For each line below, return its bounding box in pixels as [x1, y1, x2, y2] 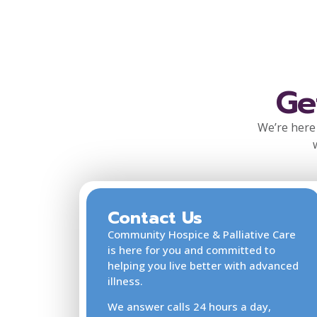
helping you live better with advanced [108, 258, 299, 272]
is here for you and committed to [108, 242, 275, 257]
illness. [108, 273, 143, 288]
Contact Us [108, 204, 202, 231]
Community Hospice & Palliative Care [108, 226, 296, 241]
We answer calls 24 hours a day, [108, 299, 271, 313]
